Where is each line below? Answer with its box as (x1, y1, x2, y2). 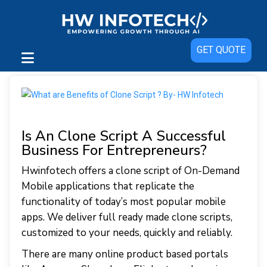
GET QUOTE (196, 44, 246, 55)
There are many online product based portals (21, 247, 228, 261)
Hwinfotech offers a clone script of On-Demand (21, 164, 240, 178)
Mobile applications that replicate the (21, 179, 194, 193)
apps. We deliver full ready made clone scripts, (21, 210, 232, 224)
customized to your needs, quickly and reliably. (21, 226, 232, 240)
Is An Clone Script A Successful (21, 126, 226, 145)
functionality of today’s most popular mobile (21, 195, 226, 209)
